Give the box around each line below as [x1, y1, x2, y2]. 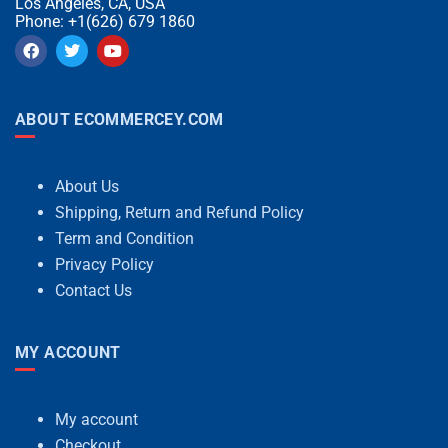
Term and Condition [55, 228, 194, 248]
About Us [55, 176, 119, 196]
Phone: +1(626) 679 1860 [15, 11, 195, 31]
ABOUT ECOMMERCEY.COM [15, 109, 224, 129]
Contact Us [55, 280, 132, 300]
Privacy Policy [55, 254, 154, 274]
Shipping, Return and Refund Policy [55, 202, 304, 222]
